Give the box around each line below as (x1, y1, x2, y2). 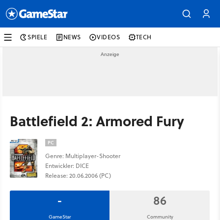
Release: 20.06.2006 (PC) (45, 171, 111, 180)
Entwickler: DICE (45, 162, 89, 170)
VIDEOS (97, 33, 120, 41)
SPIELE (27, 33, 48, 41)
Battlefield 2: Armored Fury (10, 110, 184, 131)
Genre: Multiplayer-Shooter (45, 152, 120, 160)
